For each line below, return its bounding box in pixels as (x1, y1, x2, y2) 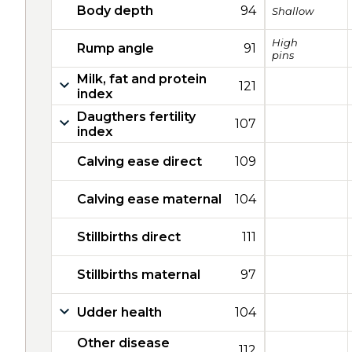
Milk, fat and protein (77, 71, 207, 86)
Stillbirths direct (77, 229, 181, 244)
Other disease (77, 335, 170, 350)
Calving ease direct (77, 154, 202, 169)
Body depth (77, 3, 153, 18)
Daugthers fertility (77, 108, 196, 124)
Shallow (272, 4, 313, 17)
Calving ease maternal (77, 192, 222, 207)
